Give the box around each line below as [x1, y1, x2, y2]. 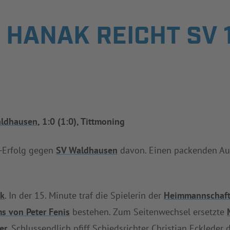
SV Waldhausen [56, 144, 118, 157]
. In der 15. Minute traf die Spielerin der [5, 189, 164, 202]
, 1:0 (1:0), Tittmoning [37, 116, 125, 128]
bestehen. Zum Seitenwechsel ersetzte [70, 206, 227, 218]
